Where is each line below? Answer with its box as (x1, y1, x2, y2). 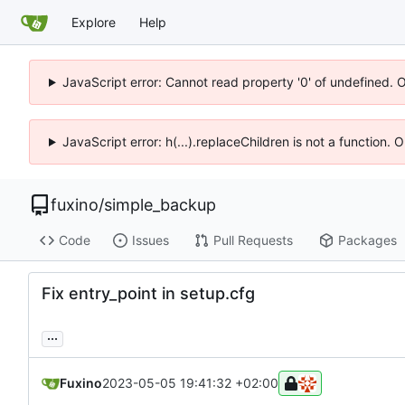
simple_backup (104, 195, 216, 214)
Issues (131, 232, 169, 249)
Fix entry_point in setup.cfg (42, 283, 255, 303)
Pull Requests (212, 232, 293, 249)
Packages (337, 232, 397, 249)
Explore (71, 14, 116, 30)
